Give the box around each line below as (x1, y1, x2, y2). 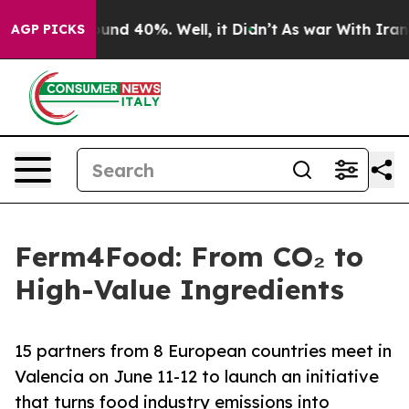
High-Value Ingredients (15, 272, 344, 307)
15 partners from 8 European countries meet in (15, 341, 392, 362)
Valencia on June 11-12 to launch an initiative (15, 366, 379, 387)
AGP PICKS (11, 21, 85, 37)
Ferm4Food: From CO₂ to (15, 239, 363, 274)
